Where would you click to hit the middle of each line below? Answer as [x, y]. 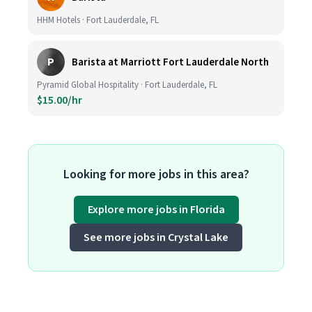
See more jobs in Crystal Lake [156, 237]
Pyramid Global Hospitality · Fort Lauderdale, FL [127, 85]
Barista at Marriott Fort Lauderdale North [170, 62]
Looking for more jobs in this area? [156, 174]
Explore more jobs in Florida [156, 210]
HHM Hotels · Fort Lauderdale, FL [98, 20]
